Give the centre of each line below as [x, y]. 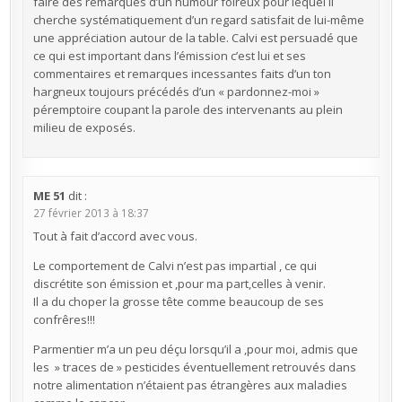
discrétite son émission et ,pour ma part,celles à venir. [179, 284]
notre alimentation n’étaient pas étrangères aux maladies [190, 385]
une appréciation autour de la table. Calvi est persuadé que [195, 37]
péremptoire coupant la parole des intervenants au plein [188, 109]
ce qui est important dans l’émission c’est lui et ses [169, 55]
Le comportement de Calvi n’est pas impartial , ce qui [175, 266]
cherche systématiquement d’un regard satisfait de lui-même [198, 19]
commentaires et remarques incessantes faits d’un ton [182, 73]
